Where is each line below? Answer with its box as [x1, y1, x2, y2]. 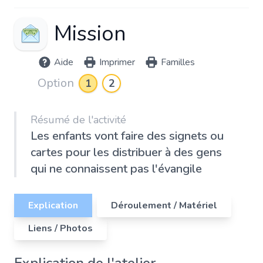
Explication [28, 199, 78, 212]
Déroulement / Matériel [111, 199, 217, 212]
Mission [54, 19, 126, 48]
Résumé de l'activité [31, 113, 126, 127]
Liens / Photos [28, 222, 93, 235]
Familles [161, 56, 195, 69]
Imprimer [99, 56, 135, 69]
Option [38, 75, 74, 91]
